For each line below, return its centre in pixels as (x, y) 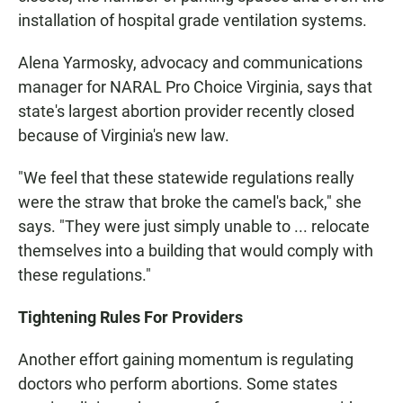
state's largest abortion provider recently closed (186, 112)
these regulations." (85, 275)
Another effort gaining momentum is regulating (186, 360)
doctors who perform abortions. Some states (178, 384)
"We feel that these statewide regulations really (186, 178)
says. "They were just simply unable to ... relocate (194, 227)
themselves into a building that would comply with (196, 251)
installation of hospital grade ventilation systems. (193, 21)
